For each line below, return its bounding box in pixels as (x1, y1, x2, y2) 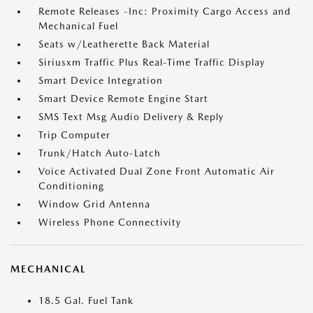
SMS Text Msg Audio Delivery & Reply (38, 111, 224, 122)
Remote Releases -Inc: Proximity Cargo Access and (38, 6, 291, 17)
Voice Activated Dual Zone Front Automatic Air (38, 166, 275, 177)
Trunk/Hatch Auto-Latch (38, 147, 161, 159)
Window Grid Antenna (38, 198, 150, 210)
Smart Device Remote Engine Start (38, 93, 208, 104)
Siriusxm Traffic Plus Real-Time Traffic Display (38, 57, 265, 68)
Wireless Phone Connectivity (38, 217, 181, 228)
